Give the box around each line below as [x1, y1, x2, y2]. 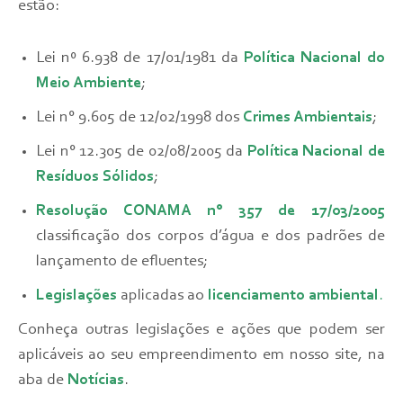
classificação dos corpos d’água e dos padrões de [36, 228, 385, 246]
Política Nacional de [246, 144, 385, 161]
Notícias [67, 372, 124, 390]
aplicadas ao [117, 288, 208, 305]
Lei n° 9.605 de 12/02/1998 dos [36, 110, 243, 127]
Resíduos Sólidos [36, 169, 154, 186]
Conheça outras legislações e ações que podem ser [18, 322, 385, 339]
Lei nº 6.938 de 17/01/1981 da [36, 50, 244, 67]
